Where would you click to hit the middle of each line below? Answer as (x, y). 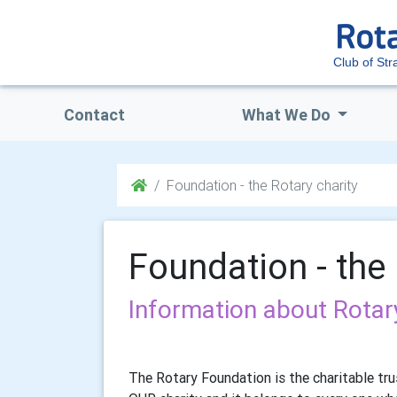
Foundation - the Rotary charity (262, 185)
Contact (94, 115)
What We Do (288, 115)
